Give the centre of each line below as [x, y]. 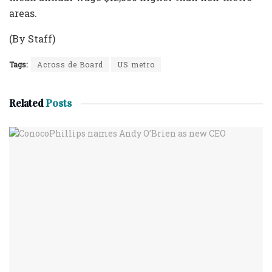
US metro [136, 65]
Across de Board [70, 65]
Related [26, 104]
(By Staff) [32, 39]
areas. [23, 13]
